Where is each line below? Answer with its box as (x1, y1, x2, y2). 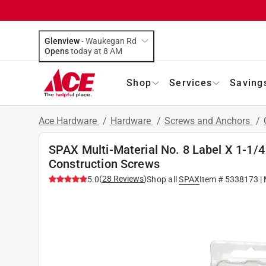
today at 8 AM (110, 46, 122, 56)
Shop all (147, 174, 177, 184)
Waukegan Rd (85, 36, 137, 46)
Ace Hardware (39, 115, 99, 126)
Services (169, 77, 212, 88)
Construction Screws (49, 156, 160, 171)
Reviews (112, 173, 144, 183)
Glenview (45, 36, 80, 46)
